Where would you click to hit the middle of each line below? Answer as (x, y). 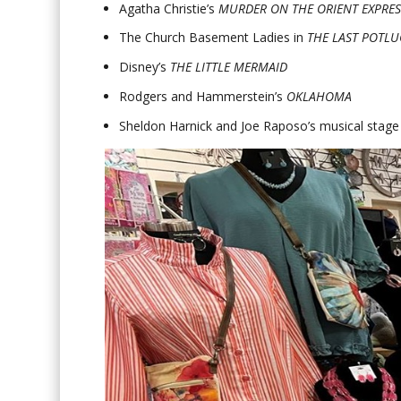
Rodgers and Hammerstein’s (203, 97)
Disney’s (145, 67)
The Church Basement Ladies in (213, 38)
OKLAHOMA (320, 97)
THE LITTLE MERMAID (229, 67)
